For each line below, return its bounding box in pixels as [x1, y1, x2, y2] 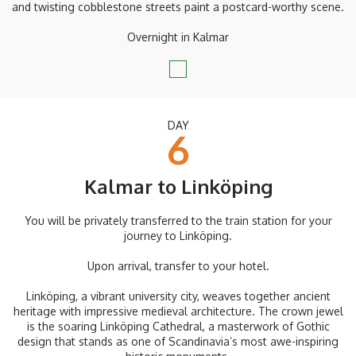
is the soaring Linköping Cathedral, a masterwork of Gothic [26, 319, 330, 334]
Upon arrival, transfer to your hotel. [87, 259, 269, 273]
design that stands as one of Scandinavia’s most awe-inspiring [17, 335, 339, 349]
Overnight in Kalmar [127, 30, 229, 44]
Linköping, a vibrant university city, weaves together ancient [25, 289, 331, 304]
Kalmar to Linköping [83, 174, 273, 199]
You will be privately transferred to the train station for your [24, 214, 332, 228]
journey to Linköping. [124, 229, 232, 243]
